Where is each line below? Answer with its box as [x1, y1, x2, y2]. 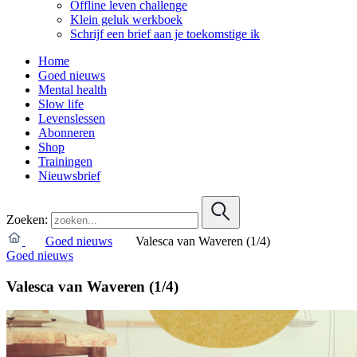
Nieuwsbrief [38, 168, 100, 182]
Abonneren [38, 125, 95, 139]
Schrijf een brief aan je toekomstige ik [70, 26, 260, 41]
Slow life [38, 96, 84, 111]
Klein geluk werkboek [70, 12, 182, 26]
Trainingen [38, 154, 92, 168]
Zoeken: [6, 212, 48, 226]
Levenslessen [38, 111, 105, 125]
